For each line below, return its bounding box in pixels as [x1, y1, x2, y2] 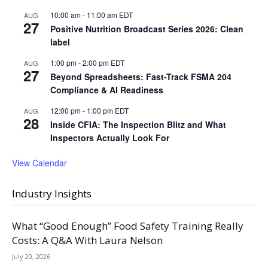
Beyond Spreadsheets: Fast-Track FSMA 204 [50, 71, 232, 83]
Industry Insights [12, 187, 92, 201]
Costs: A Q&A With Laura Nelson [12, 233, 163, 248]
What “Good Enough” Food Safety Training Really [12, 219, 243, 233]
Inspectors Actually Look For [50, 132, 169, 144]
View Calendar [12, 157, 67, 169]
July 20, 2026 [12, 252, 50, 261]
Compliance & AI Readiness [50, 84, 163, 96]
